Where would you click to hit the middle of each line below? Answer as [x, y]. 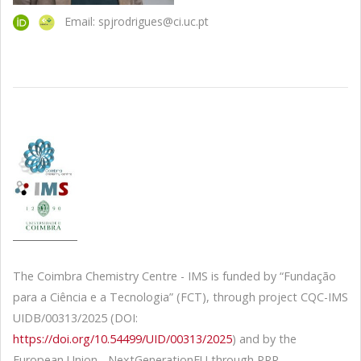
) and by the [266, 339]
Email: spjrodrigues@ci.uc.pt [132, 21]
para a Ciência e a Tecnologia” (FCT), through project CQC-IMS [180, 297]
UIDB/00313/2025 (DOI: [75, 318]
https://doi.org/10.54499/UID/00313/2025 [122, 339]
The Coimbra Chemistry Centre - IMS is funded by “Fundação [174, 276]
